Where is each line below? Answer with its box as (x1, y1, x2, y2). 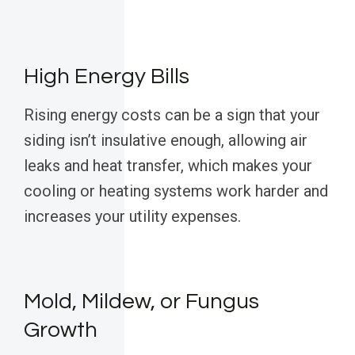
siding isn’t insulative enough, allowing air (24, 131, 307, 151)
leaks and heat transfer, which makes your (24, 156, 312, 176)
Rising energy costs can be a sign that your (24, 105, 320, 125)
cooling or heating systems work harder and (24, 181, 328, 201)
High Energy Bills (24, 65, 189, 89)
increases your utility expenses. (24, 207, 241, 227)
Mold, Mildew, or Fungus (24, 290, 259, 314)
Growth (24, 319, 97, 342)
